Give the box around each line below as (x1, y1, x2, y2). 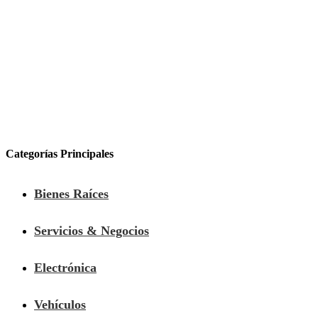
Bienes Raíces (34, 186, 109, 201)
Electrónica (34, 260, 97, 275)
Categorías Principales (6, 147, 114, 160)
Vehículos (34, 297, 86, 312)
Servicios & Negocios (34, 223, 149, 238)
